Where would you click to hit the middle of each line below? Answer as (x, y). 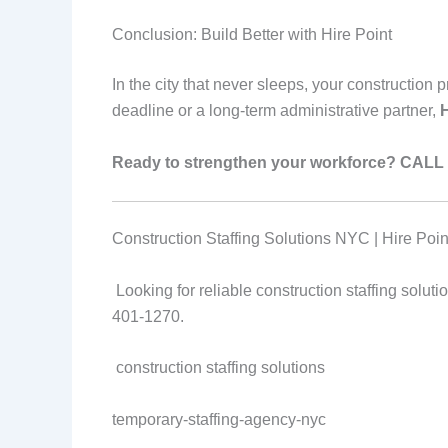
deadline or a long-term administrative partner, (276, 111)
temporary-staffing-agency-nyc (219, 420)
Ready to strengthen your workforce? (254, 162)
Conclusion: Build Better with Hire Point (252, 35)
